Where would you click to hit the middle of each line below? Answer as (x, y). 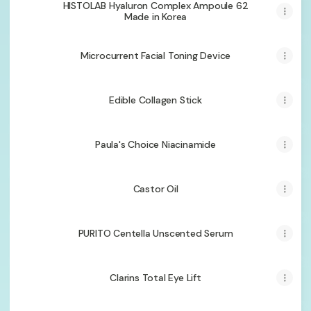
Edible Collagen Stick (155, 100)
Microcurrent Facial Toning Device (155, 56)
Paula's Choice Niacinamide (155, 144)
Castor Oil (155, 189)
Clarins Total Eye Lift (155, 278)
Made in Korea (155, 17)
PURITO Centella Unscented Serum (155, 233)
